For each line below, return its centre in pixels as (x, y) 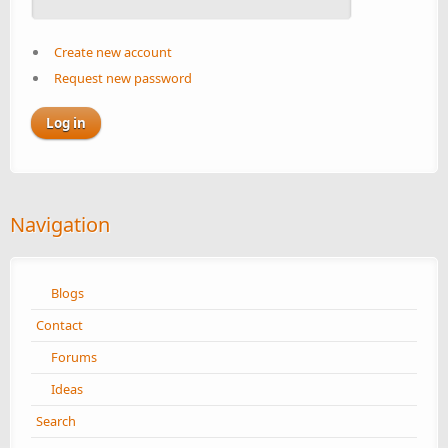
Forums (74, 356)
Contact (59, 324)
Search (56, 420)
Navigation (60, 224)
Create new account (112, 52)
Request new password (122, 78)
